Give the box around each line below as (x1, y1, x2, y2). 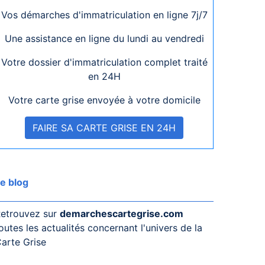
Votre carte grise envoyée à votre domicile (8, 94, 201, 106)
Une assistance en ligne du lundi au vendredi (4, 33, 204, 44)
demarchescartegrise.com (60, 208, 183, 219)
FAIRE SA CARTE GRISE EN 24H (33, 122, 176, 134)
